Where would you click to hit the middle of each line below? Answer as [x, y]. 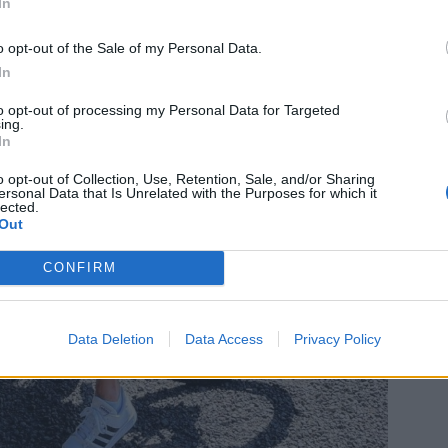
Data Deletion [110, 338]
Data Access [223, 338]
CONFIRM [79, 267]
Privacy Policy [337, 338]
